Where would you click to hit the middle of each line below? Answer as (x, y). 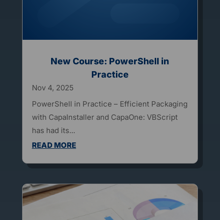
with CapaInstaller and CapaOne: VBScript (105, 117)
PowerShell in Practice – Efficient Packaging (110, 104)
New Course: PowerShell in (110, 61)
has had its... (53, 130)
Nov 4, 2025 (53, 87)
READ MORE (54, 145)
